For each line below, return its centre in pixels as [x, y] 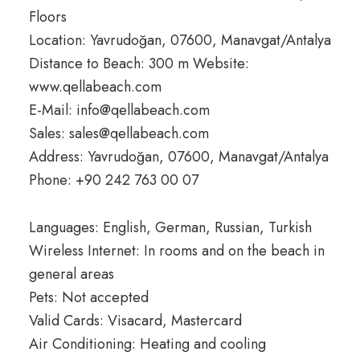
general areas [71, 274]
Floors [47, 17]
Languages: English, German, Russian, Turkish [170, 228]
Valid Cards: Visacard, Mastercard [135, 321]
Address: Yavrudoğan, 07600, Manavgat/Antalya [178, 157]
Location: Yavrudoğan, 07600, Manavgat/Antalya [180, 41]
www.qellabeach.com [95, 87]
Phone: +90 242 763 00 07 [113, 180]
